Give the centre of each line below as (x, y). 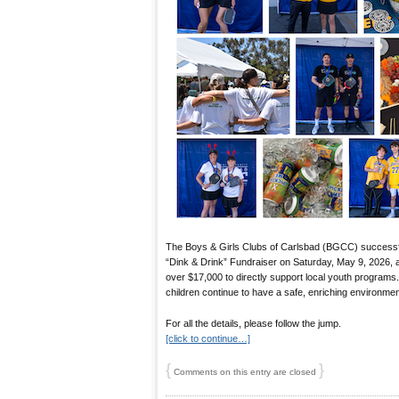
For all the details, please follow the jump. (253, 323)
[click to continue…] (208, 338)
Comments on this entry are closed (245, 371)
